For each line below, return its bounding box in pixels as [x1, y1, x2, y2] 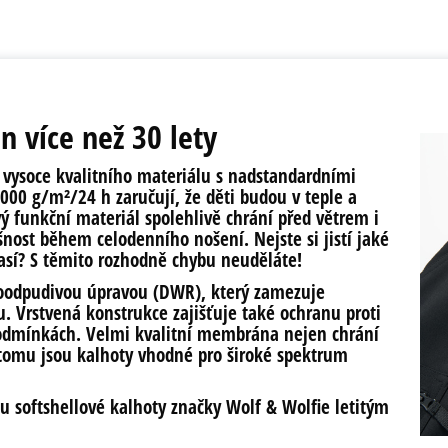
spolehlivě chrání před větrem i [140, 204, 379, 231]
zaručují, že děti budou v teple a [111, 183, 357, 210]
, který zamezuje [201, 278, 325, 305]
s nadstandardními [211, 162, 356, 189]
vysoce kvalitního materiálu [3, 162, 211, 189]
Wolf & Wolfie [226, 394, 330, 421]
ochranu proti [280, 299, 381, 326]
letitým [330, 394, 389, 421]
